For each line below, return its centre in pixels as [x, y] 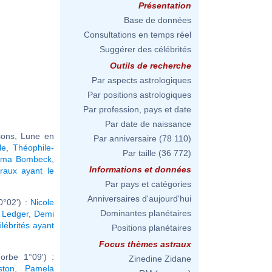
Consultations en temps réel [138, 35]
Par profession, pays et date [137, 109]
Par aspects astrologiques [141, 80]
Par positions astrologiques [139, 95]
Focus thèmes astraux [145, 244]
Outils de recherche [151, 66]
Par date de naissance [148, 124]
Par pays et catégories [148, 184]
